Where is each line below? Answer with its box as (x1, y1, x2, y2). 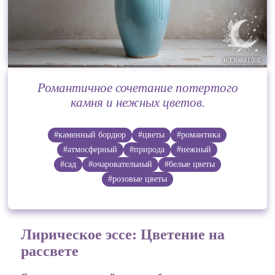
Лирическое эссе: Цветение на (21, 226, 225, 242)
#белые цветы (164, 159, 215, 169)
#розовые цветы (107, 174, 167, 184)
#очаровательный (88, 159, 152, 169)
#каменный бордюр (54, 130, 126, 139)
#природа (130, 144, 165, 154)
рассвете (21, 242, 79, 259)
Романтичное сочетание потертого (37, 80, 238, 95)
